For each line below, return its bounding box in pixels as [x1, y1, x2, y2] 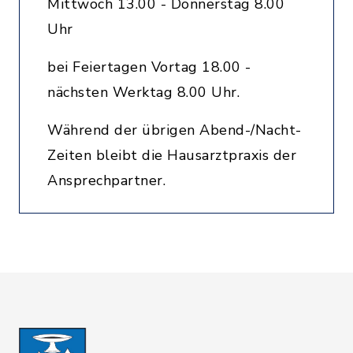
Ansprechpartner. [47, 171, 165, 190]
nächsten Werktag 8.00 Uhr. [47, 83, 240, 102]
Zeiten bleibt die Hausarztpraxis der [47, 146, 296, 165]
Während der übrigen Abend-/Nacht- [47, 121, 302, 139]
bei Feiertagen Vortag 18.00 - [47, 58, 251, 76]
